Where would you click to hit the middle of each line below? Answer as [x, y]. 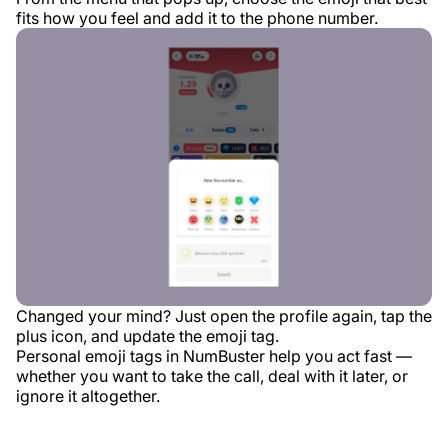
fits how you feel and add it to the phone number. [197, 18]
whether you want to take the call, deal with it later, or [212, 375]
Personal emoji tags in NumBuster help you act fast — [214, 355]
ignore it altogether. [88, 395]
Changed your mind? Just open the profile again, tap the [224, 315]
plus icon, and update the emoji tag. [147, 335]
